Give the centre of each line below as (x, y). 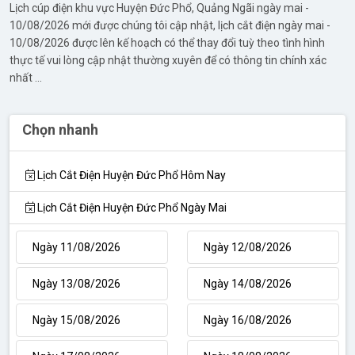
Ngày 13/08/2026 (76, 283)
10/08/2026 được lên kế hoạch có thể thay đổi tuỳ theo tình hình (167, 42)
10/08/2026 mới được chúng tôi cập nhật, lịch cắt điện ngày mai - (170, 25)
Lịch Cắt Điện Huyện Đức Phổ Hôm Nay (130, 175)
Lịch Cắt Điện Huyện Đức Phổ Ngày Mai (131, 207)
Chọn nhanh (60, 129)
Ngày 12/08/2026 (248, 247)
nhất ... (26, 77)
